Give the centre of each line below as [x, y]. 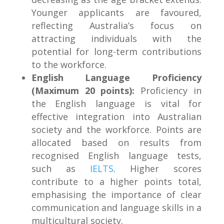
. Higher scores [158, 169]
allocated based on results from [116, 143]
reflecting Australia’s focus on [116, 26]
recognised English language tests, [116, 156]
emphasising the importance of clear [116, 195]
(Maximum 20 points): [83, 91]
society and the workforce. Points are [116, 130]
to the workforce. [69, 65]
